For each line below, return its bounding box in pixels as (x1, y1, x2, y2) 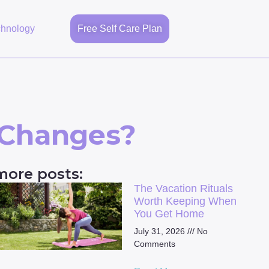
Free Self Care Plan (77, 23, 163, 34)
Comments (133, 239, 175, 249)
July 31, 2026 (133, 226, 187, 237)
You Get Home (133, 208, 204, 220)
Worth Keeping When (133, 195, 237, 208)
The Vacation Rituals (133, 183, 233, 195)
